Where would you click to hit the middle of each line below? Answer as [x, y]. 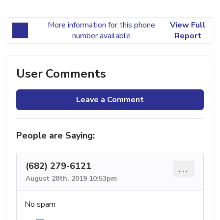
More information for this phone [101, 25]
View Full [188, 25]
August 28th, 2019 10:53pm [71, 179]
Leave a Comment [110, 100]
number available [101, 36]
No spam [40, 205]
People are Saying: [55, 136]
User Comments [61, 74]
